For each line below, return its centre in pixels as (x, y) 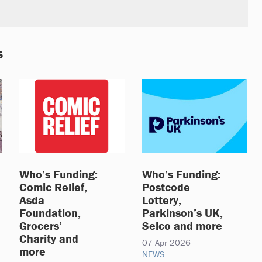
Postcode (166, 187)
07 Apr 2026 (166, 242)
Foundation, (50, 212)
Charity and (49, 238)
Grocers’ (41, 225)
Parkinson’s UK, (182, 212)
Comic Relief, (53, 187)
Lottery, (162, 199)
